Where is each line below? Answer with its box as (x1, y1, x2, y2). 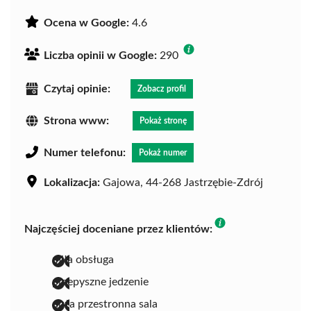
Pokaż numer (139, 148, 187, 157)
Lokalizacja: (44, 176, 100, 188)
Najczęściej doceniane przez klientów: (24, 223, 212, 235)
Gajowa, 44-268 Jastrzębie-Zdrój (100, 176, 263, 188)
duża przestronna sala (52, 298, 158, 310)
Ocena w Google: (44, 17, 129, 28)
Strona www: (44, 115, 109, 126)
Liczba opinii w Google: (44, 49, 157, 61)
